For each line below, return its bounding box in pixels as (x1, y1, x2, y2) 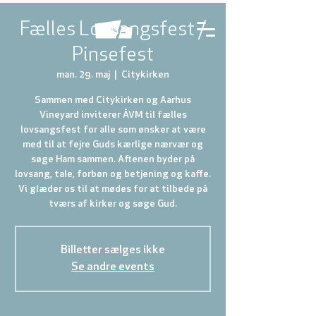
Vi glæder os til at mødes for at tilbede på (18, 184, 207, 195)
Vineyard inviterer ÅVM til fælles (39, 110, 187, 121)
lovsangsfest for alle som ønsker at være (20, 125, 206, 135)
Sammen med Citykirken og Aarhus (35, 95, 191, 106)
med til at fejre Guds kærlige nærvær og (23, 140, 203, 150)
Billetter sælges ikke (61, 245, 165, 256)
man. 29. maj (56, 70, 110, 80)
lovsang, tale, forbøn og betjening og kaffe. (15, 169, 211, 180)
